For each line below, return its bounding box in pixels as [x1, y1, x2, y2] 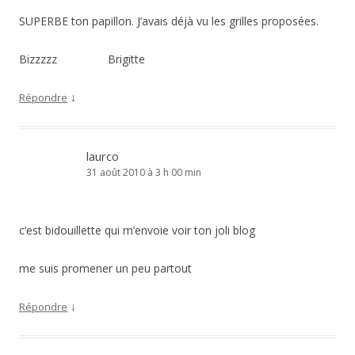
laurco [86, 148, 119, 164]
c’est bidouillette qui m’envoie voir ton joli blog [19, 223, 255, 238]
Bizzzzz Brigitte [19, 52, 145, 67]
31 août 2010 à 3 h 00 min [86, 166, 201, 179]
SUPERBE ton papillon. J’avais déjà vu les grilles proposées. [19, 13, 319, 29]
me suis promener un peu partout [19, 261, 192, 276]
